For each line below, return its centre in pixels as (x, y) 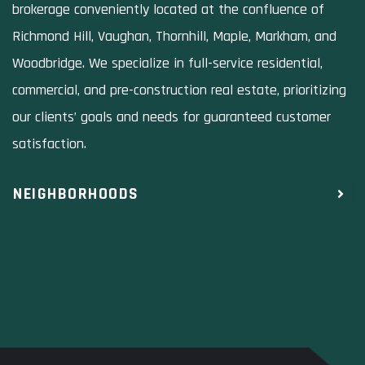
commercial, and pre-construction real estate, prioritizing (179, 90)
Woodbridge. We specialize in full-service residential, (167, 63)
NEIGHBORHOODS (76, 194)
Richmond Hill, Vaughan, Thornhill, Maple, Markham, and (174, 36)
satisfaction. (49, 144)
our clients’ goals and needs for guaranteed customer (172, 117)
